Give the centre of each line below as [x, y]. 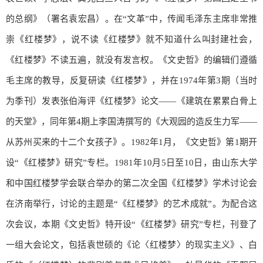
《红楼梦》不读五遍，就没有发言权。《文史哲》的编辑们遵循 [131, 60]
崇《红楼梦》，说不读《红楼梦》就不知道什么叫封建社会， [131, 39]
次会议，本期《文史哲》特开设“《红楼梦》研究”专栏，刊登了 [131, 224]
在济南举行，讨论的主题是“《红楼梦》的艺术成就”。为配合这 [131, 203]
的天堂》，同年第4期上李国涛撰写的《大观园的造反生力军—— [131, 121]
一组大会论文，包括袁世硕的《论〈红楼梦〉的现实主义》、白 [131, 245]
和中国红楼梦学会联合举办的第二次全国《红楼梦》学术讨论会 [131, 183]
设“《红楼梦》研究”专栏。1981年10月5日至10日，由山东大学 [131, 162]
